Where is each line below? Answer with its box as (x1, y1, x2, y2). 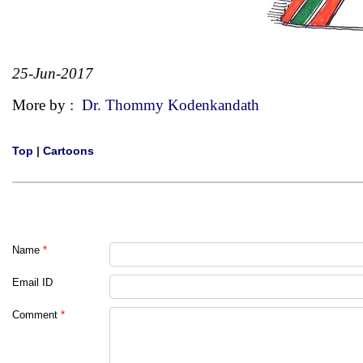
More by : (12, 96, 82, 113)
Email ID (12, 276, 53, 288)
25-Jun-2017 (12, 65, 93, 82)
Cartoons (43, 144, 94, 157)
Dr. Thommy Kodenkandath (82, 96, 259, 113)
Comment (12, 309, 58, 321)
